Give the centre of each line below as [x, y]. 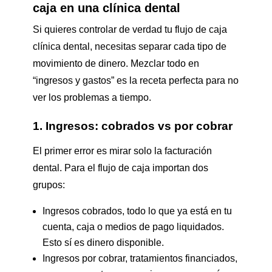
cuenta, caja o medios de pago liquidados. [133, 227]
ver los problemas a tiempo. [92, 98]
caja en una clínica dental [106, 8]
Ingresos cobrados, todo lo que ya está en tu [137, 211]
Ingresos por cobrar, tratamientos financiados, [140, 259]
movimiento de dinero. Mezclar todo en [116, 64]
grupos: [49, 185]
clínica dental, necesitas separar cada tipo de [129, 47]
